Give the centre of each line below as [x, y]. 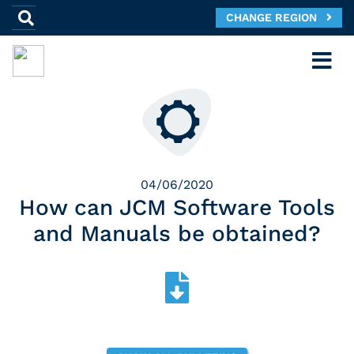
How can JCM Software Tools [177, 208]
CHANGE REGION [276, 17]
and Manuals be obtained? [177, 234]
